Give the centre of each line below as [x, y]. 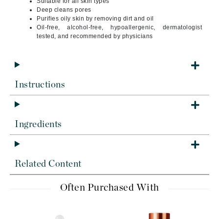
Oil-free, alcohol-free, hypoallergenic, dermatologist [119, 27]
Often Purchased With [109, 188]
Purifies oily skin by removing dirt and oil [95, 19]
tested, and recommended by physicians [95, 36]
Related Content [48, 164]
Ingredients [38, 124]
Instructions [40, 85]
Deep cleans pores [64, 10]
